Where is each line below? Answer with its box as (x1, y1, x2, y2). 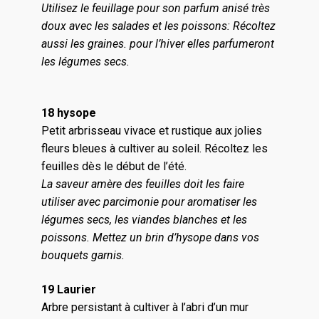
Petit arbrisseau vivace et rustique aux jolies (41, 124, 262, 138)
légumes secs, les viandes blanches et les (41, 213, 247, 227)
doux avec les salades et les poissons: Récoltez (41, 19, 276, 33)
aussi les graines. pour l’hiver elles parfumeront (41, 36, 274, 51)
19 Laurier (41, 283, 96, 297)
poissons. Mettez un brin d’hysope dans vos (41, 231, 259, 245)
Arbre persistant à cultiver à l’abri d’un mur (41, 300, 249, 315)
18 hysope (41, 106, 96, 120)
